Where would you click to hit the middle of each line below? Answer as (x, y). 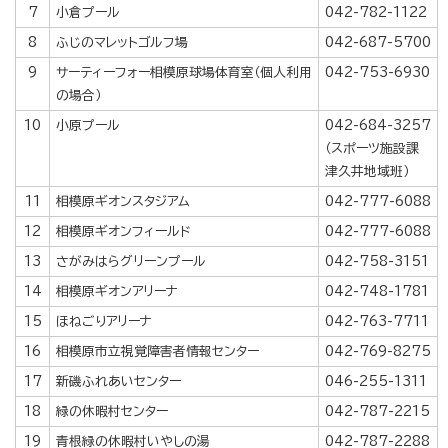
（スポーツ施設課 (372, 148)
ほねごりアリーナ (104, 321)
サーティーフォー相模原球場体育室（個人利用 (184, 72)
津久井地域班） (367, 171)
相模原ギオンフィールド (123, 231)
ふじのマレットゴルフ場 (122, 42)
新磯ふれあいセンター (118, 381)
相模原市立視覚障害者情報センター (157, 351)
